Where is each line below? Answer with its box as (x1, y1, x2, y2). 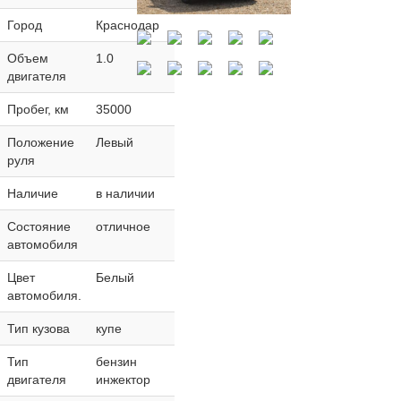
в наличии (95, 186, 155, 201)
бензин (95, 354, 137, 370)
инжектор (95, 372, 150, 388)
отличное (95, 219, 150, 235)
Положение (6, 135, 74, 150)
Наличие (6, 186, 58, 201)
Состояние (6, 219, 71, 235)
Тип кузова (6, 321, 70, 337)
